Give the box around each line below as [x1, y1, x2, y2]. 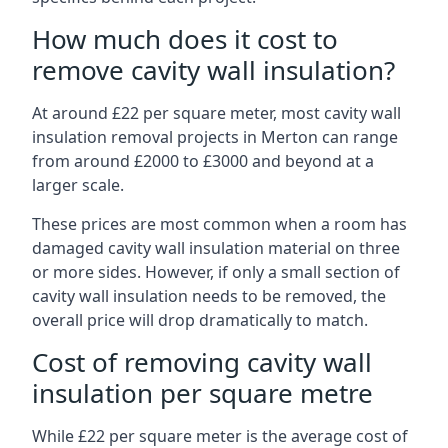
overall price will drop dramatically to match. [32, 309, 368, 331]
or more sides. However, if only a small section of [32, 261, 400, 283]
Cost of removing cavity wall [32, 344, 372, 380]
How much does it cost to [32, 21, 338, 57]
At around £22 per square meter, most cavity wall [32, 102, 401, 124]
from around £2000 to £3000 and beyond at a [32, 150, 374, 172]
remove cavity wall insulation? [32, 52, 395, 88]
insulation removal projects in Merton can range [32, 126, 398, 148]
